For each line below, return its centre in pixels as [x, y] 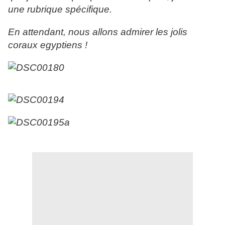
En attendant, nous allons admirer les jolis [98, 32]
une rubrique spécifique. [60, 10]
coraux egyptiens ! [48, 45]
